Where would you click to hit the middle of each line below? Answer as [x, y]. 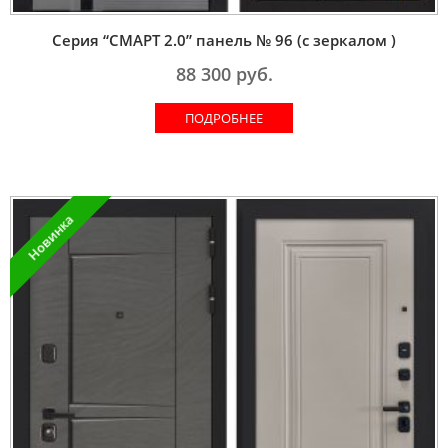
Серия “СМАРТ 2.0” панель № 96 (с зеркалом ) [224, 39]
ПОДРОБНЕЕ [224, 117]
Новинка [50, 236]
